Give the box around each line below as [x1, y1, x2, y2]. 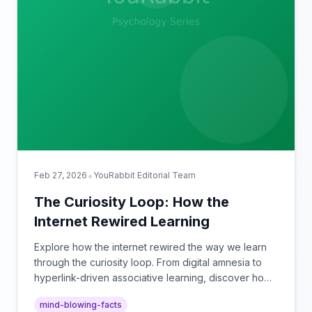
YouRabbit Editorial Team [93, 170, 196, 180]
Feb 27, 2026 [34, 170, 87, 180]
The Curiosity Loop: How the [34, 194, 229, 210]
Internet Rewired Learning [34, 213, 210, 230]
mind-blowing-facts [40, 299, 122, 310]
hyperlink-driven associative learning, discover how [34, 272, 272, 283]
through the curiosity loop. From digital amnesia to [34, 256, 262, 268]
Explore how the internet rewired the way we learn [34, 241, 267, 253]
